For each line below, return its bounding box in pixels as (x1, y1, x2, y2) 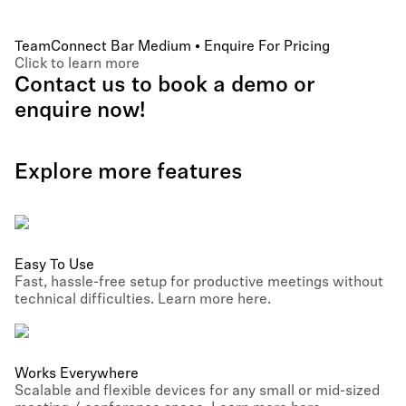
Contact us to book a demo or (14, 75, 315, 97)
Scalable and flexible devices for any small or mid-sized (14, 384, 380, 399)
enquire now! (14, 101, 146, 122)
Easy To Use (14, 258, 94, 273)
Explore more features (14, 162, 243, 184)
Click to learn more (14, 57, 140, 72)
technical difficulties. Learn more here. (14, 293, 271, 307)
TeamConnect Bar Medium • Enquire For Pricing (14, 40, 330, 54)
